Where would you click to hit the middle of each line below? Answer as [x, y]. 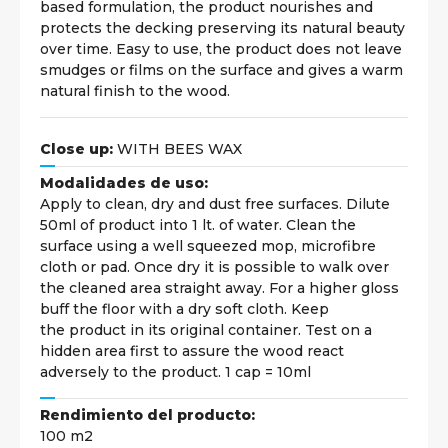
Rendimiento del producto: [147, 415]
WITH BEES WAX [177, 149]
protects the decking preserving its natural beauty [222, 28]
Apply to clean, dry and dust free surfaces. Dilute [215, 204]
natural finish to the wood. [135, 91]
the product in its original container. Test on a [206, 330]
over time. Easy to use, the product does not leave [221, 49]
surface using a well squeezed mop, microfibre [208, 246]
